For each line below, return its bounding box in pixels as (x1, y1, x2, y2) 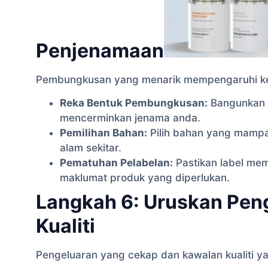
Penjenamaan (36, 38, 164, 62)
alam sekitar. (60, 142, 121, 154)
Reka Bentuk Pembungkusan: (60, 97, 208, 109)
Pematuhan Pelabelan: (60, 157, 173, 169)
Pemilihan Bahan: (60, 127, 147, 139)
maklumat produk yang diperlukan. (60, 172, 230, 184)
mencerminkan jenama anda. (60, 112, 200, 124)
